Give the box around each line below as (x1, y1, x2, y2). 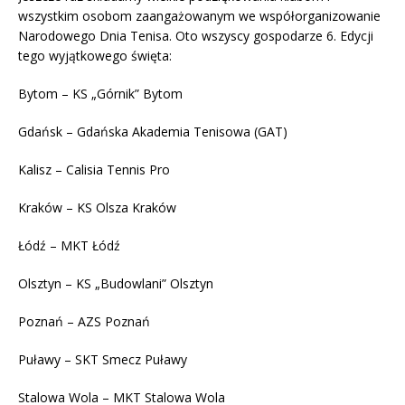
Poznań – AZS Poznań (18, 313, 150, 331)
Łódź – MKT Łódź (18, 237, 120, 255)
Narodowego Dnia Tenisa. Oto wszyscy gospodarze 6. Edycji (18, 27, 373, 45)
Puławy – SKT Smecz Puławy (18, 351, 187, 369)
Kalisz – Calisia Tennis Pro (18, 161, 170, 179)
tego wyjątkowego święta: (18, 47, 172, 65)
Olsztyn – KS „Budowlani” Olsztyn (18, 275, 213, 293)
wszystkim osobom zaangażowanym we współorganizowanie (18, 7, 381, 25)
